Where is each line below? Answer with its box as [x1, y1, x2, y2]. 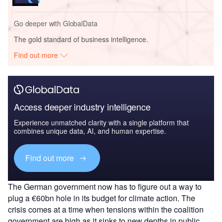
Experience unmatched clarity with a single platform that [14, 117, 189, 127]
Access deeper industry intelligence [14, 100, 151, 113]
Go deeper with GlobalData [14, 18, 98, 28]
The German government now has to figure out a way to [8, 180, 202, 192]
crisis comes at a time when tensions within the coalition [8, 203, 204, 215]
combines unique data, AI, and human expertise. [14, 125, 166, 136]
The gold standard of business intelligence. [14, 34, 148, 44]
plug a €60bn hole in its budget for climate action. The [8, 192, 195, 204]
